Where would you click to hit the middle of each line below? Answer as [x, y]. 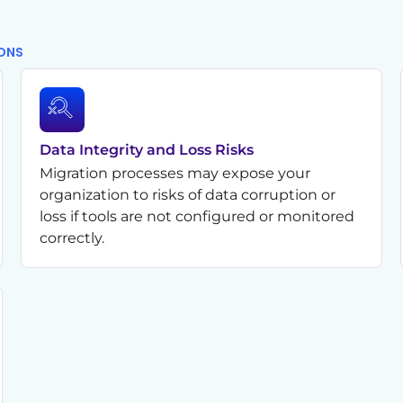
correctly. [72, 237]
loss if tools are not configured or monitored [197, 216]
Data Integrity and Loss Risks [147, 149]
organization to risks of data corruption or [188, 194]
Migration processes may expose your [175, 173]
